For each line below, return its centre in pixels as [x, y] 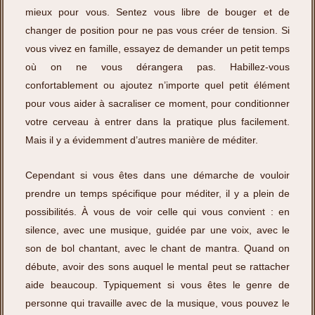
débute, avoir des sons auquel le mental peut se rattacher [157, 267]
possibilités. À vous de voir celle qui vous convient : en [157, 212]
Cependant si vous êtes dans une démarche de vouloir [157, 175]
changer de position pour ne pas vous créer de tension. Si [157, 30]
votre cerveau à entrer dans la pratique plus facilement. [157, 121]
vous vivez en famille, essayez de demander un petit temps [157, 48]
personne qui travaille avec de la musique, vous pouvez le [157, 303]
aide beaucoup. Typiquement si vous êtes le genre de [157, 285]
